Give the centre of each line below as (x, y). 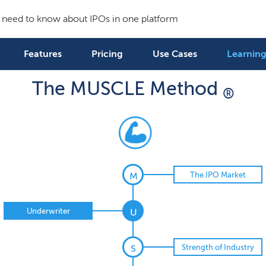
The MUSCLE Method (127, 88)
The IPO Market (218, 175)
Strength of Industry (218, 247)
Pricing (107, 54)
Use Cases (175, 54)
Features (42, 54)
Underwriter (48, 211)
